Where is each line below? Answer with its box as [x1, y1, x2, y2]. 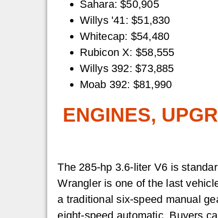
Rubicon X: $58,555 [79, 46, 175, 58]
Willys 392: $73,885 [79, 62, 174, 74]
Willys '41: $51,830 [79, 14, 170, 26]
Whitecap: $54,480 [79, 30, 170, 42]
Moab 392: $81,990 [79, 78, 172, 91]
